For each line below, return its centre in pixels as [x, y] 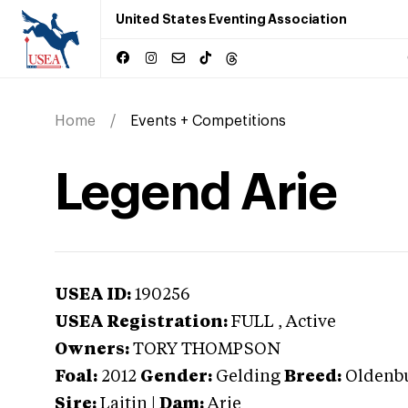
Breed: [313, 377]
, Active [307, 322]
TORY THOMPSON [207, 350]
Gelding [248, 377]
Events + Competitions [208, 121]
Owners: [92, 350]
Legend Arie [196, 193]
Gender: [176, 377]
